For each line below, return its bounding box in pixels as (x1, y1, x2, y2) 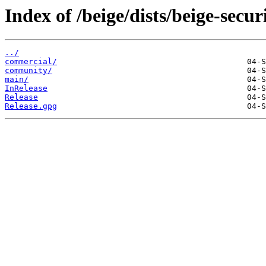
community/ (5, 66, 52, 75)
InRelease (5, 84, 47, 93)
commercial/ (5, 57, 57, 66)
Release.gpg (5, 102, 57, 111)
